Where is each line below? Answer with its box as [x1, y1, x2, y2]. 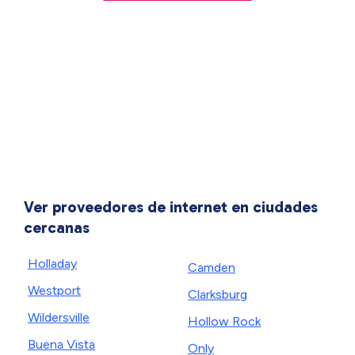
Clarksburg [188, 287, 247, 302]
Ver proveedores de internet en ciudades [24, 197, 318, 216]
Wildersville [28, 310, 90, 325]
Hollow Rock [188, 314, 261, 329]
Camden [188, 260, 235, 275]
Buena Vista [28, 337, 95, 352]
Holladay [28, 256, 77, 271]
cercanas [24, 218, 90, 237]
